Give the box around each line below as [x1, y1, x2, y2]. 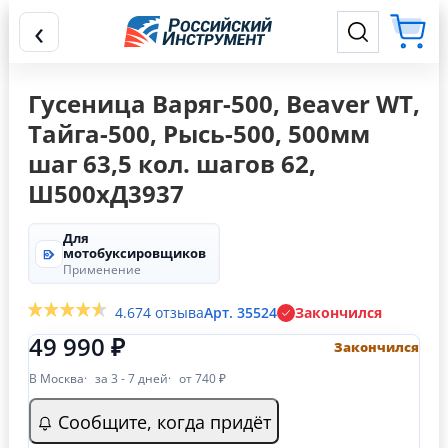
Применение [63, 262, 141, 277]
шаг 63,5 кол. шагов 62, [28, 147, 316, 180]
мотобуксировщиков [63, 245, 206, 262]
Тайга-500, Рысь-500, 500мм [28, 117, 370, 150]
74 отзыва [135, 303, 204, 322]
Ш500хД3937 [28, 177, 184, 210]
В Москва [29, 370, 84, 387]
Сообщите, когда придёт [58, 408, 271, 434]
